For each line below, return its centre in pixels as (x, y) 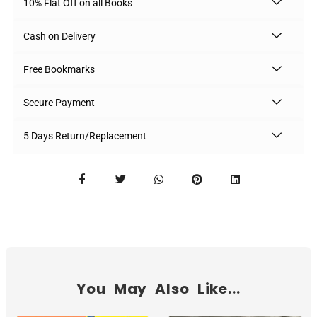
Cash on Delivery (59, 36)
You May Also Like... (158, 288)
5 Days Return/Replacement (85, 136)
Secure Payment (59, 102)
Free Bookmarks (59, 69)
